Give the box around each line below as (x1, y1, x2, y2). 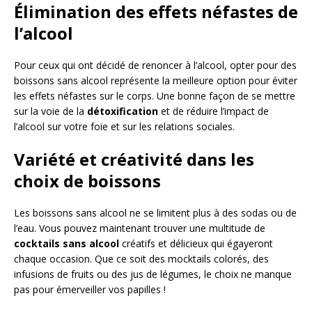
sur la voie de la (14, 104, 87, 118)
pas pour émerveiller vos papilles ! (14, 283, 166, 297)
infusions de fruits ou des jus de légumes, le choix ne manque (14, 267, 292, 281)
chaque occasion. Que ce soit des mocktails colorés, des (14, 252, 269, 266)
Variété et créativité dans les (14, 148, 254, 171)
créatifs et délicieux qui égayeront (119, 237, 273, 251)
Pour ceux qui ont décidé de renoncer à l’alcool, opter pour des (14, 58, 297, 72)
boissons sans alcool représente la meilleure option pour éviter (14, 74, 297, 88)
